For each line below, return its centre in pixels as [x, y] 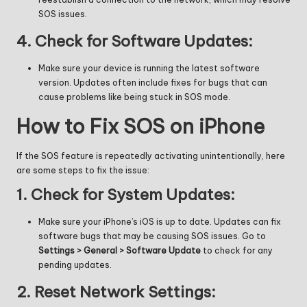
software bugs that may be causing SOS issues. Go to [152, 236]
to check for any [237, 250]
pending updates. [75, 265]
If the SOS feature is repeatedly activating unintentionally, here [151, 156]
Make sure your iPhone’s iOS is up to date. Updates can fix [160, 221]
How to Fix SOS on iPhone [141, 127]
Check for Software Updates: [144, 41]
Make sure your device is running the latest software [149, 69]
